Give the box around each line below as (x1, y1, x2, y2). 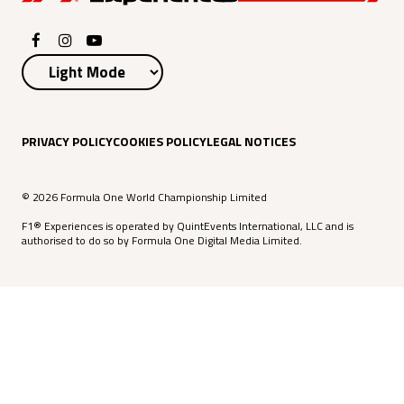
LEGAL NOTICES (207, 131, 296, 151)
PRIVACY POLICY (22, 131, 113, 151)
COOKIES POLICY (113, 131, 207, 151)
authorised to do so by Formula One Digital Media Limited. (22, 232, 302, 250)
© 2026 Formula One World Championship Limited (22, 188, 267, 207)
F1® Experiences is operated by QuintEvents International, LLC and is (22, 217, 353, 235)
